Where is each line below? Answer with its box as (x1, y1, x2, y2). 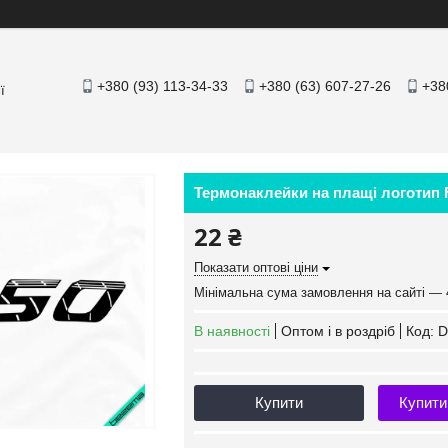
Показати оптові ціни (194, 260, 318, 275)
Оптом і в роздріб (281, 323, 395, 339)
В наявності (194, 323, 270, 339)
